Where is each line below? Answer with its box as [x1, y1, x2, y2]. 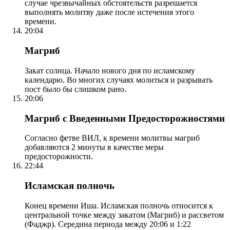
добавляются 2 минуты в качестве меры [25, 143, 164, 152]
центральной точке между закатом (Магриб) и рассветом [25, 210, 224, 219]
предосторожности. [25, 152, 93, 161]
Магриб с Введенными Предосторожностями [25, 112, 225, 124]
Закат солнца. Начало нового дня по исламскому [25, 66, 195, 75]
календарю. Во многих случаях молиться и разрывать [25, 75, 213, 84]
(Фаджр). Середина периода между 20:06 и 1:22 [25, 219, 191, 228]
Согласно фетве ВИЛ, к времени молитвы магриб [25, 133, 200, 143]
